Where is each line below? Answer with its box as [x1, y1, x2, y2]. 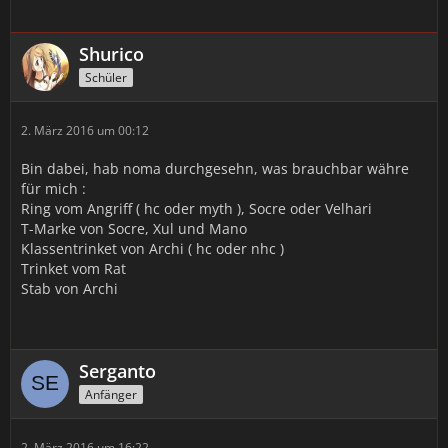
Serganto [79, 359, 156, 383]
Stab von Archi [21, 279, 118, 298]
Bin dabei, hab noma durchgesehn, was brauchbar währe [21, 159, 409, 178]
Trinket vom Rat [21, 259, 126, 278]
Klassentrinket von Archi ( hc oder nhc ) [21, 239, 284, 258]
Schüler [85, 68, 127, 86]
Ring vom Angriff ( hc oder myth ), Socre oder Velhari [21, 199, 372, 218]
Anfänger [85, 385, 137, 403]
